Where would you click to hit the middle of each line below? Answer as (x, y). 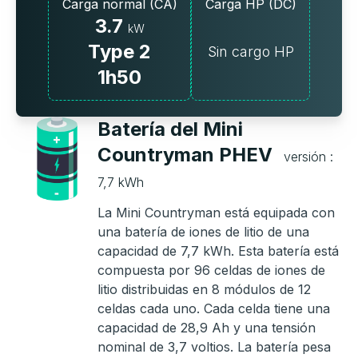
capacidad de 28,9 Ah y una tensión (207, 328)
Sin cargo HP (251, 52)
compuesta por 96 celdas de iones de (211, 270)
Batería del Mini (170, 129)
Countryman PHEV (187, 155)
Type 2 (119, 52)
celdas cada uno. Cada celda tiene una (214, 309)
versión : (308, 157)
